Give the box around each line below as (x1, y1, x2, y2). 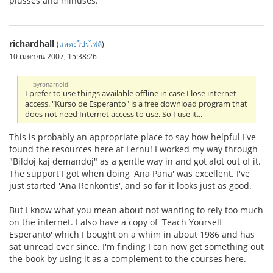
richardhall (9, 37, 54, 49)
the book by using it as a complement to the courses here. (9, 252, 246, 264)
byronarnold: (33, 79, 71, 88)
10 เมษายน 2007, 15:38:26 (9, 51, 97, 61)
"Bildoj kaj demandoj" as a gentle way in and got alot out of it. (9, 155, 261, 167)
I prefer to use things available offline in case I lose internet (25, 88, 237, 99)
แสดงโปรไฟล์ (59, 38, 102, 49)
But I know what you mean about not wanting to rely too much (9, 204, 263, 216)
